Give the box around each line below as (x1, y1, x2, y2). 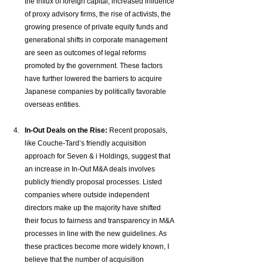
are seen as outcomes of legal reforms (25, 49, 148, 58)
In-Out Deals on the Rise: (25, 126, 107, 135)
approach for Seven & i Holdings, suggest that (25, 152, 172, 161)
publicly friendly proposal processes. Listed (25, 178, 164, 187)
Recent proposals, (107, 126, 169, 135)
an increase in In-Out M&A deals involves (25, 165, 157, 174)
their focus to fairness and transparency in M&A (25, 217, 176, 225)
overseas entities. (25, 100, 80, 109)
